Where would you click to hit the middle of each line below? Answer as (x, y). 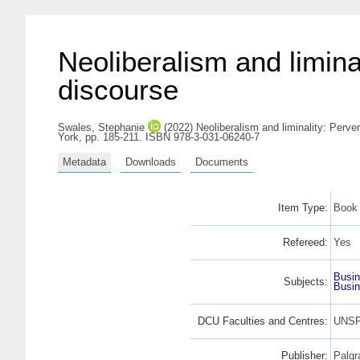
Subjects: (305, 281)
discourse (118, 90)
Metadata (84, 162)
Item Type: (303, 207)
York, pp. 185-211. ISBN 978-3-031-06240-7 (159, 137)
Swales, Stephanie (101, 127)
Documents (222, 162)
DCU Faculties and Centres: (262, 321)
